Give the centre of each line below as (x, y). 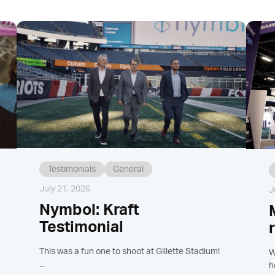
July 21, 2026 (65, 189)
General (129, 169)
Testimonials (72, 169)
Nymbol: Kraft (89, 210)
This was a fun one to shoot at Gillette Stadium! (130, 251)
